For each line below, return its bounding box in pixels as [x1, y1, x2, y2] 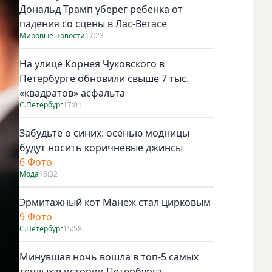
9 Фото [19, 209, 52, 223]
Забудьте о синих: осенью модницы [19, 126, 189, 140]
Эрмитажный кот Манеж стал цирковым [19, 195, 211, 209]
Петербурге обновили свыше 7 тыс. [19, 71, 189, 85]
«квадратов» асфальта [19, 86, 125, 100]
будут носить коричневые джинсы [19, 140, 183, 154]
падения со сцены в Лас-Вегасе [19, 16, 167, 30]
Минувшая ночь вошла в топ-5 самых [19, 250, 199, 263]
